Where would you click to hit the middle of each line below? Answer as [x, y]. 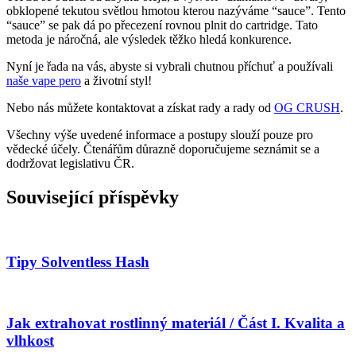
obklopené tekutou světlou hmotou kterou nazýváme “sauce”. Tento [176, 11]
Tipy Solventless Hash [78, 261]
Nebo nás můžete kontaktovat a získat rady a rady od [140, 108]
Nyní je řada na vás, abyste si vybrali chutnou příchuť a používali [170, 67]
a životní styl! [116, 81]
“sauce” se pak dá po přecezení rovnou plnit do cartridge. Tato [162, 25]
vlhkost [30, 340]
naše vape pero [44, 81]
